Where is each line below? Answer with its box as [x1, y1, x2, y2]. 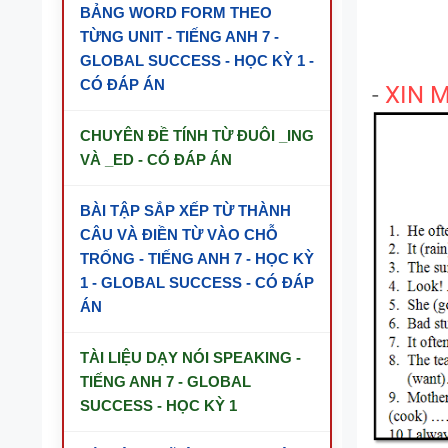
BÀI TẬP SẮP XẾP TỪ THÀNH [80, 202, 291, 219]
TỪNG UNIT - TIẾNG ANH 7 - [80, 28, 279, 45]
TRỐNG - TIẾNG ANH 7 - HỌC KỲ [80, 250, 314, 267]
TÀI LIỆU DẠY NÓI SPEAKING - [80, 349, 301, 366]
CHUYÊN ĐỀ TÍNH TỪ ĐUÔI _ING [80, 127, 314, 144]
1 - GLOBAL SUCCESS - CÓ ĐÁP [80, 274, 314, 291]
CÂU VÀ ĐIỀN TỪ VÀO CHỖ [80, 226, 278, 243]
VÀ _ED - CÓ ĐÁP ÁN [80, 151, 232, 168]
